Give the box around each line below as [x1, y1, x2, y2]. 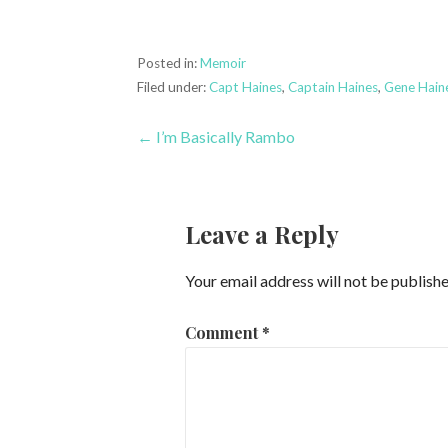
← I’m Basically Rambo [137, 126, 296, 146]
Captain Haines [288, 78, 379, 95]
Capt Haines [209, 78, 283, 95]
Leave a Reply [185, 217, 340, 250]
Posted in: [137, 54, 201, 71]
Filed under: [137, 78, 210, 95]
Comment [185, 321, 263, 343]
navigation [136, 165, 296, 209]
